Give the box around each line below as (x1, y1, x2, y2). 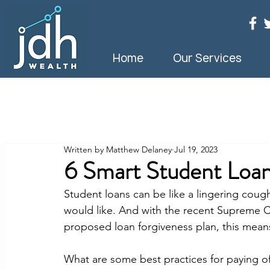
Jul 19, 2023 (174, 144, 218, 155)
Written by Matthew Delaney (64, 144, 172, 155)
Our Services (172, 51, 242, 66)
